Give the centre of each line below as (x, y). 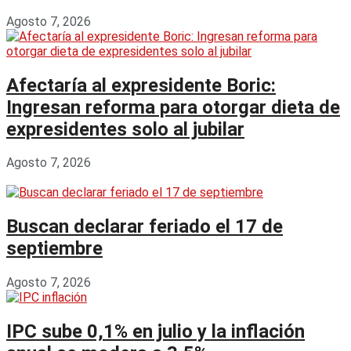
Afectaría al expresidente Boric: (141, 85)
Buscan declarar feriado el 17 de (145, 227)
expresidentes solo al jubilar (125, 129)
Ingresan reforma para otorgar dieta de (173, 107)
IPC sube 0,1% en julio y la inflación (156, 332)
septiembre (54, 249)
